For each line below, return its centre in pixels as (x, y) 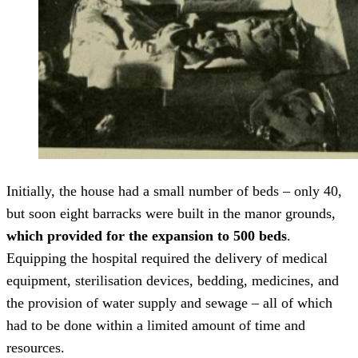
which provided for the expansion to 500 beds (147, 235)
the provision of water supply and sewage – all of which (169, 302)
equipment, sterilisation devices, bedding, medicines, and (173, 280)
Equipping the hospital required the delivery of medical (167, 258)
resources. (36, 347)
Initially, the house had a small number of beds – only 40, (174, 191)
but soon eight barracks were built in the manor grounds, (171, 213)
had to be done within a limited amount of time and (156, 325)
